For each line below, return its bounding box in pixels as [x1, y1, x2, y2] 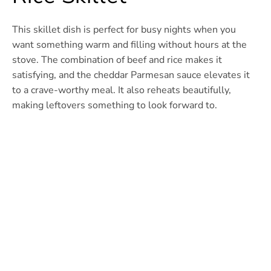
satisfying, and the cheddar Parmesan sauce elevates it [12, 68, 250, 82]
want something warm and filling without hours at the [12, 38, 247, 51]
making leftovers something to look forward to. [12, 98, 217, 112]
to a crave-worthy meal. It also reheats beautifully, [12, 83, 231, 97]
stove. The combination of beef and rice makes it [12, 53, 222, 67]
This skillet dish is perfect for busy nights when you [12, 22, 236, 36]
